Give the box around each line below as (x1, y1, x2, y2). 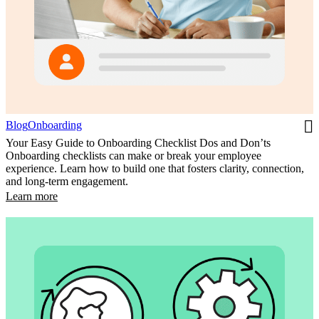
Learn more (6, 190, 58, 203)
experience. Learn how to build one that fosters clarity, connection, (6, 162, 304, 175)
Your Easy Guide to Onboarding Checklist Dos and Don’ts (6, 137, 271, 150)
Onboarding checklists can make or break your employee (6, 150, 261, 162)
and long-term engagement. (6, 175, 128, 188)
